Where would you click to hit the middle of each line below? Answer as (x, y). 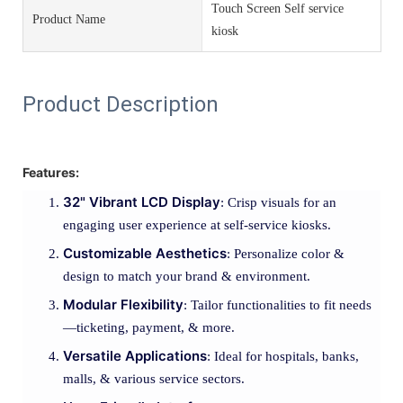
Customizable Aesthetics (145, 253)
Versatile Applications (135, 355)
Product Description (121, 104)
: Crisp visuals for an (278, 202)
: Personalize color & (286, 253)
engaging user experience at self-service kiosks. (197, 224)
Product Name (69, 20)
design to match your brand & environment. (187, 276)
